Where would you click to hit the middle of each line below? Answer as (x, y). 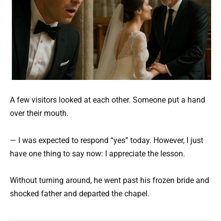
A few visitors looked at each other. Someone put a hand (108, 100)
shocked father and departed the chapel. (80, 193)
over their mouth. (39, 113)
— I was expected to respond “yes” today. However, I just (107, 140)
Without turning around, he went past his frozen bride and (110, 180)
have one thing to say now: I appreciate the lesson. (97, 153)
